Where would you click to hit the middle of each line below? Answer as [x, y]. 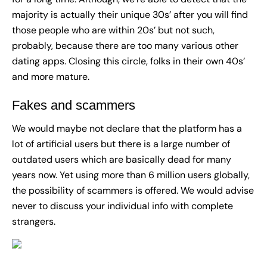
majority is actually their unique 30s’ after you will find [130, 15]
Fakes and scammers [74, 105]
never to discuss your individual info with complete [122, 206]
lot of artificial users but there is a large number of [121, 144]
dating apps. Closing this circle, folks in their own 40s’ [128, 61]
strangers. [34, 222]
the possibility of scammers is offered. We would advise [133, 191]
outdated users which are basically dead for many [122, 160]
